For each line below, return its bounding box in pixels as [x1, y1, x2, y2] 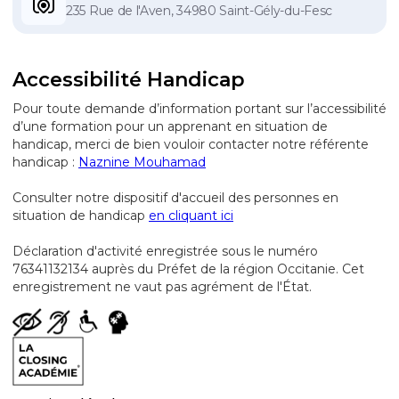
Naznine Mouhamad [78, 154, 206, 170]
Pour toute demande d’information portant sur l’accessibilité [12, 101, 387, 117]
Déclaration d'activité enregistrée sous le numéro [12, 243, 318, 259]
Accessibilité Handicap [12, 68, 245, 92]
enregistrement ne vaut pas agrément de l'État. [12, 279, 312, 295]
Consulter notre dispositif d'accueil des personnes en [12, 190, 338, 206]
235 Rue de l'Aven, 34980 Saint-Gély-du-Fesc [66, 3, 333, 19]
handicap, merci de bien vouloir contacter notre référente [12, 136, 369, 152]
